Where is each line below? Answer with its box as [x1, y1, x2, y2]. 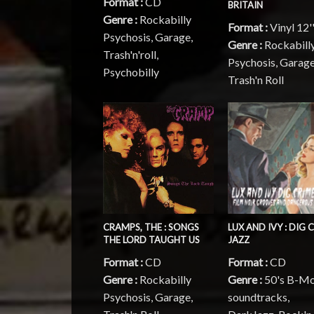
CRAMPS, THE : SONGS [103, 221, 199, 233]
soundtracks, [228, 289, 290, 303]
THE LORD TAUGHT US [103, 233, 200, 245]
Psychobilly [103, 65, 159, 79]
